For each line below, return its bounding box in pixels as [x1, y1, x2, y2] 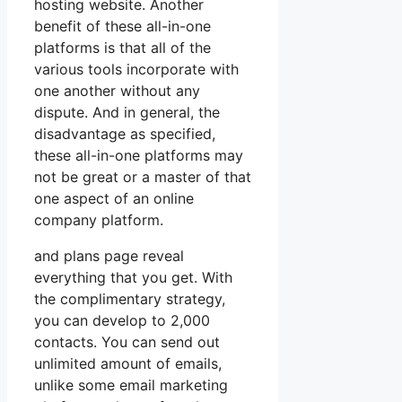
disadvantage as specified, [34, 125, 215, 144]
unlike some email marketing [34, 376, 228, 395]
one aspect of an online [34, 189, 194, 208]
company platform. [34, 211, 163, 230]
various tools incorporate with [34, 60, 239, 79]
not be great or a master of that [34, 168, 251, 187]
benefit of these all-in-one [34, 17, 211, 36]
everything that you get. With [34, 268, 232, 287]
